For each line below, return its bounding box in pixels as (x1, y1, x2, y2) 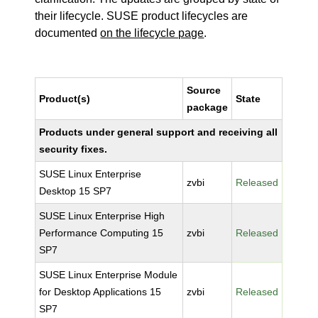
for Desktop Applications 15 (39, 286, 162, 297)
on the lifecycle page (100, 27, 204, 39)
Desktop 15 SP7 (39, 185, 112, 197)
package (187, 102, 229, 113)
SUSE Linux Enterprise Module (39, 269, 178, 280)
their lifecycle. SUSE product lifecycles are (35, 10, 248, 22)
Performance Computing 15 (39, 227, 164, 238)
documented (35, 27, 101, 39)
